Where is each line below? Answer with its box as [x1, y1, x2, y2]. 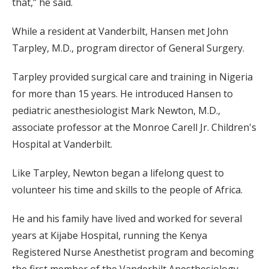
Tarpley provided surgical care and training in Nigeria [12, 70, 253, 84]
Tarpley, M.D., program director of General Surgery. [12, 41, 244, 55]
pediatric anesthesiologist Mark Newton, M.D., [12, 104, 220, 118]
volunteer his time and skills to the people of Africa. [12, 183, 243, 197]
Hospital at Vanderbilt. [12, 138, 112, 151]
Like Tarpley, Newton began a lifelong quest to [12, 166, 224, 180]
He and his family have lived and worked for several [12, 212, 242, 226]
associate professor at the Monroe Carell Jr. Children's [12, 121, 256, 134]
